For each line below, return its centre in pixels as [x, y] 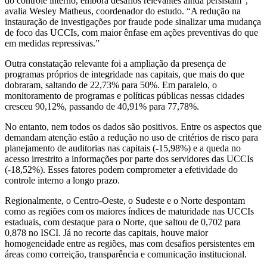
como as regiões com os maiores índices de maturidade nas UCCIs [129, 211]
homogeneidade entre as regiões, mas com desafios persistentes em [130, 243]
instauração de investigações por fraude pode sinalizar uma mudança [133, 21]
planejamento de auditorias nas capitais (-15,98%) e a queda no [123, 148]
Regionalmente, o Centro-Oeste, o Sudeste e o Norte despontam [125, 200]
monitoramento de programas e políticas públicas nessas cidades [125, 95]
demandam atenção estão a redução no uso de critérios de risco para [131, 137]
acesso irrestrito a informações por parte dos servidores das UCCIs [129, 159]
